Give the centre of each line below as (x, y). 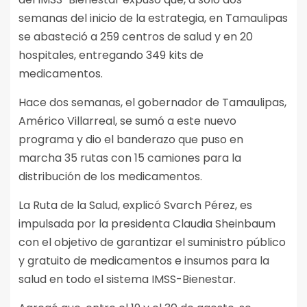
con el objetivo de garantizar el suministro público (152, 242)
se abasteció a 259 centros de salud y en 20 (136, 36)
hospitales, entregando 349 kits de (111, 55)
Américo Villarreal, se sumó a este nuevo (127, 121)
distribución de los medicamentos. (110, 176)
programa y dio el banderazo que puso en (131, 139)
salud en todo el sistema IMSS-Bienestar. (127, 279)
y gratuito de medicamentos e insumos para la (144, 260)
